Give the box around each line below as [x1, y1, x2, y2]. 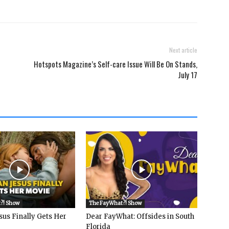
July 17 [178, 69, 197, 81]
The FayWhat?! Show [89, 200, 142, 207]
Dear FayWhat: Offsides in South [86, 212, 194, 221]
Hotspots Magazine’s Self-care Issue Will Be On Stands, [34, 58, 197, 70]
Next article [169, 45, 197, 55]
